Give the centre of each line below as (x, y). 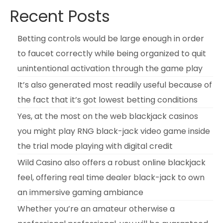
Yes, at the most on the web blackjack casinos (108, 116)
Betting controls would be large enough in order (111, 38)
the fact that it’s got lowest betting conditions (108, 100)
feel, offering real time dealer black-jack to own (111, 177)
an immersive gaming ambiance (80, 192)
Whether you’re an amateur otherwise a (96, 209)
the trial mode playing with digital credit (95, 146)
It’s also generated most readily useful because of (115, 85)
